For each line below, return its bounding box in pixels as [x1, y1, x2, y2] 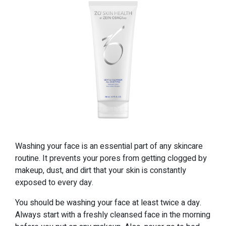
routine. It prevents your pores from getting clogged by [15, 152, 207, 165]
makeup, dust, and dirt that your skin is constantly [15, 164, 186, 177]
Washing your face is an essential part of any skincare [15, 140, 203, 153]
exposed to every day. [15, 177, 93, 189]
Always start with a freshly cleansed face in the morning [15, 209, 210, 221]
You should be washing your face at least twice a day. [15, 197, 201, 209]
